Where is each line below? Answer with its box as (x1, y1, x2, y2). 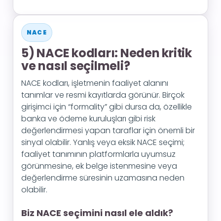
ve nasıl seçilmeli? (21, 58, 130, 74)
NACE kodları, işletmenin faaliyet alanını (21, 77, 168, 89)
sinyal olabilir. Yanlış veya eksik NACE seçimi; (21, 137, 184, 148)
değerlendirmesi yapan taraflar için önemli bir (21, 125, 195, 136)
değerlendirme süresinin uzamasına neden (21, 172, 184, 184)
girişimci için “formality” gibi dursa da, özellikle (21, 101, 192, 112)
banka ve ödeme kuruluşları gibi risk (21, 113, 155, 124)
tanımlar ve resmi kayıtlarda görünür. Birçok (21, 89, 184, 101)
